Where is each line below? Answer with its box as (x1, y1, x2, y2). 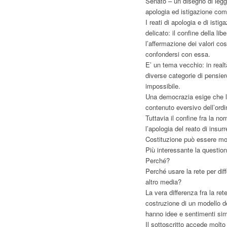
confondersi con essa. (145, 49, 210, 59)
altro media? (145, 177, 181, 186)
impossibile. (145, 81, 180, 91)
